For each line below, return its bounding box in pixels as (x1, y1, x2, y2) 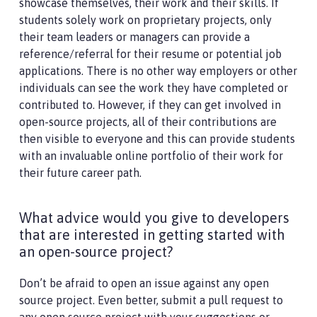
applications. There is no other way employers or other (19, 64, 297, 78)
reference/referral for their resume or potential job (19, 47, 282, 61)
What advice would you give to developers (19, 209, 289, 226)
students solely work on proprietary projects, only (19, 13, 272, 27)
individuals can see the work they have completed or (19, 81, 288, 95)
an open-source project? (19, 243, 176, 260)
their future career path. (19, 166, 144, 180)
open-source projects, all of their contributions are (19, 115, 277, 129)
